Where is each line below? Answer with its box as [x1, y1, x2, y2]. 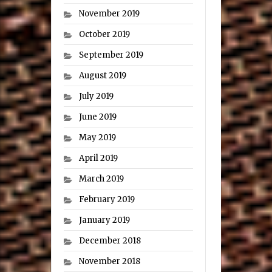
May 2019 [79, 132, 116, 143]
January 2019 [79, 215, 130, 226]
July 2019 [79, 91, 114, 102]
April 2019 [79, 153, 118, 164]
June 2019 [79, 112, 117, 123]
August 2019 [79, 70, 126, 81]
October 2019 [79, 29, 130, 40]
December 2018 [79, 236, 141, 246]
